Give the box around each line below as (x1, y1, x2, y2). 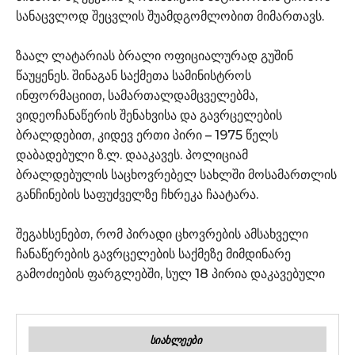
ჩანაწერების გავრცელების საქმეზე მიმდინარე (16, 246, 291, 261)
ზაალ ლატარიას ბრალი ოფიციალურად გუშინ (16, 48, 293, 63)
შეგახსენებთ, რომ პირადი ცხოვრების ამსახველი (16, 226, 308, 242)
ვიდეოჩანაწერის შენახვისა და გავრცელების (16, 107, 282, 123)
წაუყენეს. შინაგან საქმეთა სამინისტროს (16, 67, 251, 83)
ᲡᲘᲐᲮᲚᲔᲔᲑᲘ (149, 333, 202, 346)
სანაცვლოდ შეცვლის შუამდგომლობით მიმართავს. (16, 8, 324, 24)
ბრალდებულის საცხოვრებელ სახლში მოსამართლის (16, 166, 337, 182)
